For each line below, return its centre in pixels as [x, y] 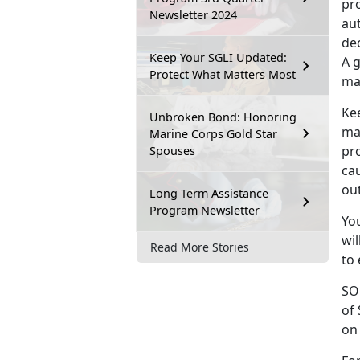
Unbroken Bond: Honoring [223, 117]
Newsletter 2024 [193, 14]
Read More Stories [200, 247]
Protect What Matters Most [223, 74]
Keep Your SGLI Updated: [218, 57]
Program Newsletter [205, 210]
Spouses [172, 150]
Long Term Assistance [209, 193]
